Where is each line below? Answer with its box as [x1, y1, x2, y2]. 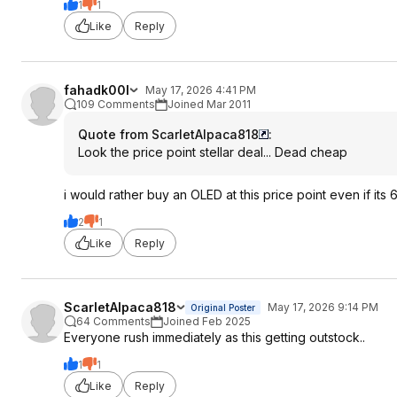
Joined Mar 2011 [167, 97, 251, 111]
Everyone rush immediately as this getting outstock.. [64, 330, 365, 345]
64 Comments [76, 315, 151, 328]
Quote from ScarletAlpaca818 [78, 127, 259, 142]
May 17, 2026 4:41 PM [145, 83, 256, 97]
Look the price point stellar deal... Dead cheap [78, 144, 347, 160]
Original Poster [191, 302, 255, 313]
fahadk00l [64, 82, 129, 97]
